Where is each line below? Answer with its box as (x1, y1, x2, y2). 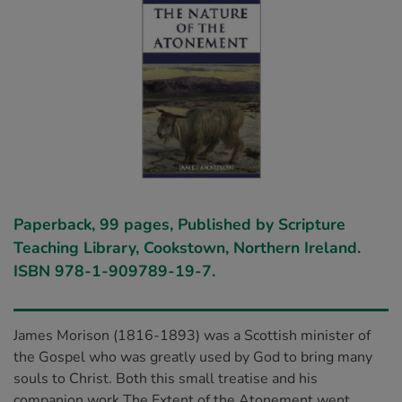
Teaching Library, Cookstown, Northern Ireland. (13, 237, 361, 258)
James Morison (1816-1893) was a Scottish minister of (13, 326, 371, 345)
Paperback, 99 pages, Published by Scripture (13, 214, 345, 235)
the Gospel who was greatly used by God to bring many (13, 347, 372, 367)
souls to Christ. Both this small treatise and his (13, 369, 318, 389)
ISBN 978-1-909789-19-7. (13, 260, 215, 282)
